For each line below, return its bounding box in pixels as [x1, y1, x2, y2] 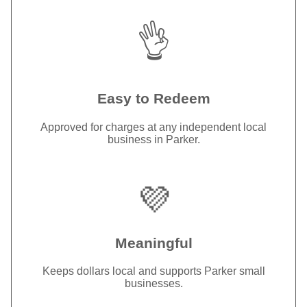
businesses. [124, 278, 183, 290]
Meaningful [114, 234, 193, 251]
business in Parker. [107, 134, 200, 146]
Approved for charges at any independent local [40, 121, 267, 134]
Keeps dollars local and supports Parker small [42, 265, 265, 278]
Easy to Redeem [97, 90, 210, 107]
